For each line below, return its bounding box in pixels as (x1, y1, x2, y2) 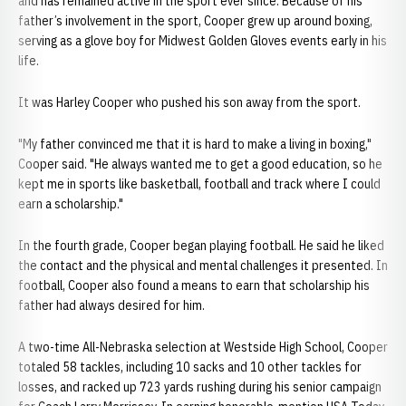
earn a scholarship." (18, 196, 123, 212)
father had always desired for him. (18, 297, 205, 314)
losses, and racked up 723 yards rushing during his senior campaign (18, 379, 382, 395)
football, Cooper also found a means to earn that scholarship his (18, 277, 370, 294)
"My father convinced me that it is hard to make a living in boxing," (18, 136, 372, 152)
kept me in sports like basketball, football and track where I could (18, 176, 381, 192)
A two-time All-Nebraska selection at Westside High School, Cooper (18, 339, 388, 355)
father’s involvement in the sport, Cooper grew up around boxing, (18, 13, 372, 29)
